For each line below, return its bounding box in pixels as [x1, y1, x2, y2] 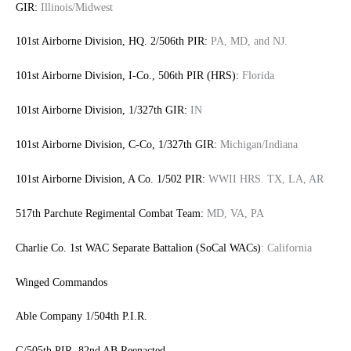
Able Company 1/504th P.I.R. [16, 310, 147, 323]
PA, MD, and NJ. [208, 35, 288, 48]
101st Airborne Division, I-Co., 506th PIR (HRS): [16, 70, 239, 82]
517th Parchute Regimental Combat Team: [16, 207, 207, 219]
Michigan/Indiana [217, 139, 298, 150]
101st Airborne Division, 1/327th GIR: [16, 104, 187, 117]
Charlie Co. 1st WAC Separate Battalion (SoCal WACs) [16, 241, 261, 254]
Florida [239, 70, 274, 82]
